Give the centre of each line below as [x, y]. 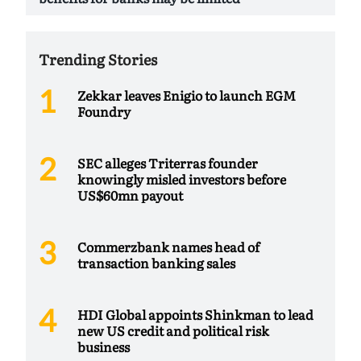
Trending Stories [98, 59]
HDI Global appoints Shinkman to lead [195, 314]
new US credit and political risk [173, 330]
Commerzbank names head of [168, 246]
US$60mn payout [130, 195]
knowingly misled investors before [182, 178]
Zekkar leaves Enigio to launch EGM [187, 95]
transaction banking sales [156, 262]
